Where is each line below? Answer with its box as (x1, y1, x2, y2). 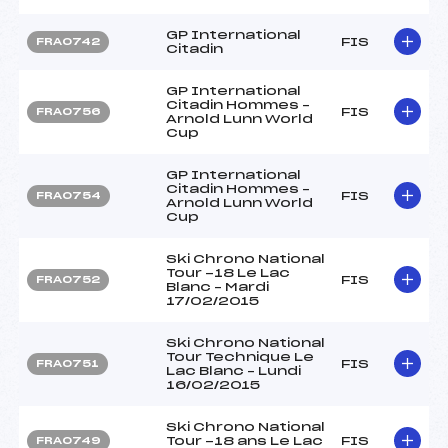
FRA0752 (36, 274, 100, 285)
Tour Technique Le (166, 350, 314, 363)
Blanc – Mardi (166, 280, 269, 293)
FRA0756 (36, 106, 101, 117)
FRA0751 (36, 358, 99, 369)
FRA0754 (36, 190, 101, 201)
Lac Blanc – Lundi (166, 364, 301, 377)
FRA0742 (36, 36, 100, 47)
